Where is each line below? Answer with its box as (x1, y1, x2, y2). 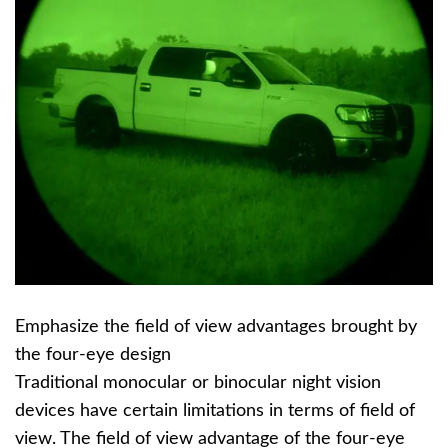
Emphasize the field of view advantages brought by (15, 318, 417, 337)
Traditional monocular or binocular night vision (15, 374, 381, 393)
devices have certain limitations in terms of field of (15, 402, 415, 421)
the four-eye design (15, 346, 171, 365)
